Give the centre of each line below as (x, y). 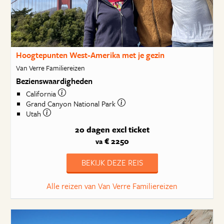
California (42, 94)
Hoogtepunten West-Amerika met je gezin (90, 55)
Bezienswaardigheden (54, 81)
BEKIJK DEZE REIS (112, 162)
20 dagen (92, 129)
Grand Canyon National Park (71, 104)
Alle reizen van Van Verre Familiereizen (112, 186)
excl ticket (130, 129)
